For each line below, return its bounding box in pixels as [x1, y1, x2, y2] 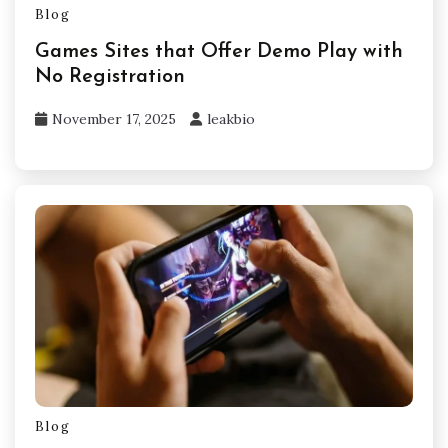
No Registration [35, 66, 185, 87]
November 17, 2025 [52, 109, 176, 128]
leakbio [207, 109, 255, 128]
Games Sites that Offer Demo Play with [35, 41, 403, 62]
